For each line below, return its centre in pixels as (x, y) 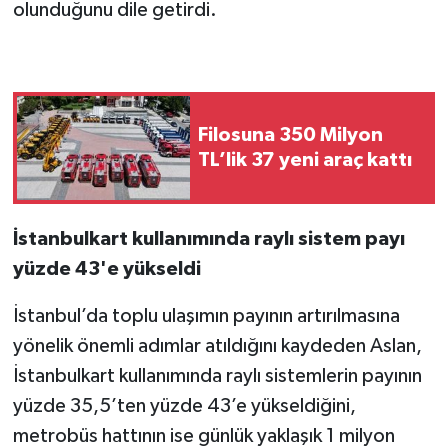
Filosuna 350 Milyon (290, 134)
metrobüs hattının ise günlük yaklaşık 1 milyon (203, 435)
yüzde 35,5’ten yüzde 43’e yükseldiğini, (184, 405)
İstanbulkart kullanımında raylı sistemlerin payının (217, 375)
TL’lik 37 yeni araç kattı (305, 159)
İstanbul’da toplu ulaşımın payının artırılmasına (206, 315)
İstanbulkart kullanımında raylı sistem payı (208, 238)
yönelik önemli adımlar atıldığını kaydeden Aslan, (217, 345)
